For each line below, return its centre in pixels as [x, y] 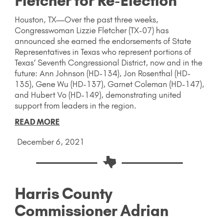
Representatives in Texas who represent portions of [103, 52]
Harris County [64, 193]
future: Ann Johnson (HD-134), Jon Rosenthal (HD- [103, 73]
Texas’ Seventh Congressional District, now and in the [109, 62]
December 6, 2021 [51, 142]
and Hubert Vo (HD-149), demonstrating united [98, 95]
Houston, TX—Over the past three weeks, [87, 19]
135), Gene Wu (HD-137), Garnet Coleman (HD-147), [109, 84]
